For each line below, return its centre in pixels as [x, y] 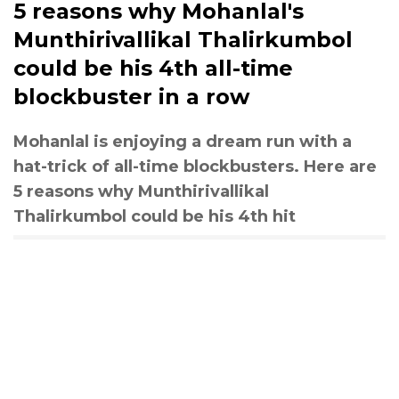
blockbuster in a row [131, 96]
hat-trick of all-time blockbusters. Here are [195, 166]
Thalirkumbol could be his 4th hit [155, 216]
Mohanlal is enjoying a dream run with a [183, 141]
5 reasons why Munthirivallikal [141, 191]
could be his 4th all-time [153, 68]
